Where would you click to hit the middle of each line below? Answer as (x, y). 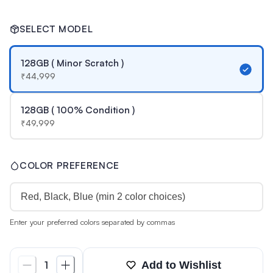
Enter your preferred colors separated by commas (92, 222)
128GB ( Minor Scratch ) (72, 63)
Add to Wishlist (181, 265)
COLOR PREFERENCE (69, 165)
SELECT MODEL (56, 29)
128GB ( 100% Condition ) (77, 110)
